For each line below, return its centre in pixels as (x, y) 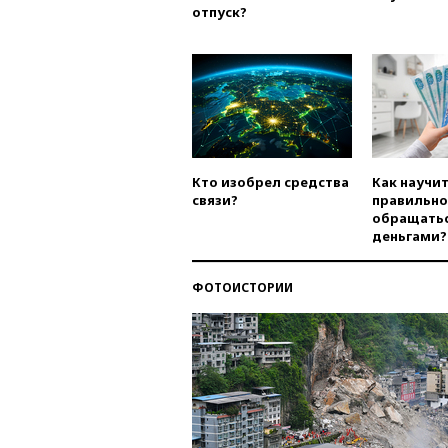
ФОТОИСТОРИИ (242, 288)
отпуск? (219, 12)
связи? (215, 200)
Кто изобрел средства (270, 182)
